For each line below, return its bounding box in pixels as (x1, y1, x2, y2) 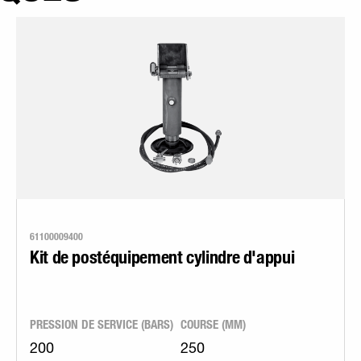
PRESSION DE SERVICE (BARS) (30, 317, 173, 332)
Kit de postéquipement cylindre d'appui (30, 246, 295, 268)
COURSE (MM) (180, 317, 246, 332)
